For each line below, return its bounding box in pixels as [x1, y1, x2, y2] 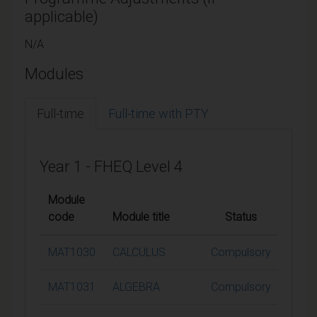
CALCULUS [113, 245, 166, 259]
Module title [113, 209, 170, 224]
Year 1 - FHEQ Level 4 [40, 157, 183, 175]
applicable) [25, 7, 98, 25]
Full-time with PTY [108, 105, 209, 121]
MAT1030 [48, 245, 96, 259]
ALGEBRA [113, 279, 160, 294]
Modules [25, 64, 83, 83]
